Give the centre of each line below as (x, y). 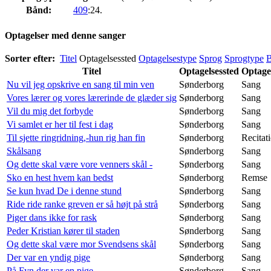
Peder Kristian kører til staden (63, 230)
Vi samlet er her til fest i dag (60, 124)
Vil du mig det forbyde (50, 111)
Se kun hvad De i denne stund (64, 191)
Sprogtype (244, 58)
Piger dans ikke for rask (52, 217)
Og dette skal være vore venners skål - (80, 164)
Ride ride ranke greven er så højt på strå (82, 204)
